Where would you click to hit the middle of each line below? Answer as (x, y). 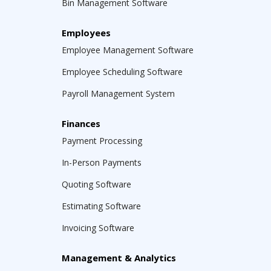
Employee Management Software (128, 50)
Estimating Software (101, 206)
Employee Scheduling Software (122, 72)
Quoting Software (96, 184)
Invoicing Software (98, 228)
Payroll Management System (118, 93)
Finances (81, 123)
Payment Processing (102, 141)
